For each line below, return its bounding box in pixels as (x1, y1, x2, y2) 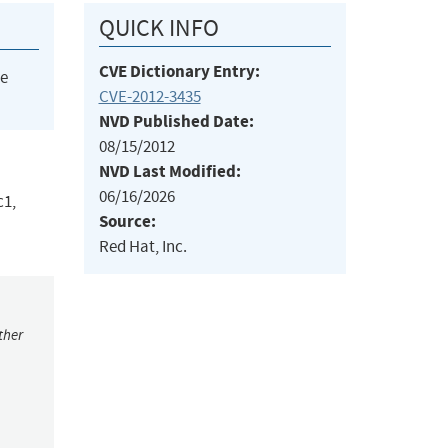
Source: (98, 210, 156, 234)
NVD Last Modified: (98, 160, 241, 184)
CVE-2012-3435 (98, 86, 201, 108)
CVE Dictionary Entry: (98, 60, 260, 84)
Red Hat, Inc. (98, 236, 187, 258)
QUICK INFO (98, 13, 219, 44)
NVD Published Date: (98, 110, 254, 134)
